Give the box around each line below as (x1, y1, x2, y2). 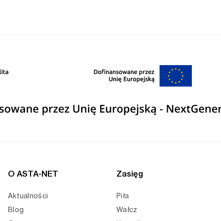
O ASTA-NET (8, 169, 58, 179)
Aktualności (8, 191, 48, 200)
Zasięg (116, 169, 143, 179)
